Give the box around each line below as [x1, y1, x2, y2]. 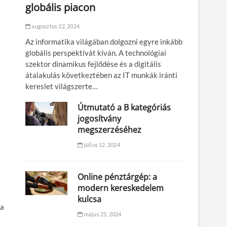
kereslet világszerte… [25, 81, 98, 91]
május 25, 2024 [83, 210, 122, 217]
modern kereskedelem [78, 182, 164, 194]
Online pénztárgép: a [78, 171, 158, 182]
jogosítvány [78, 112, 122, 124]
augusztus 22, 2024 [30, 22, 80, 29]
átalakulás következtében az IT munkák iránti [25, 70, 177, 80]
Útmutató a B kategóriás [78, 101, 171, 113]
